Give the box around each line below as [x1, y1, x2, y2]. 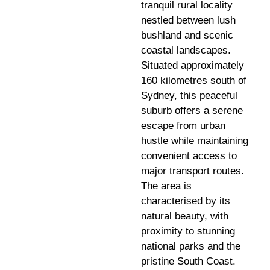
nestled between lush [141, 14, 236, 26]
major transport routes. [141, 165, 244, 177]
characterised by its [141, 195, 230, 207]
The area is [141, 180, 192, 192]
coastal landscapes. [141, 44, 231, 56]
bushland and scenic [141, 29, 233, 41]
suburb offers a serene [141, 104, 243, 116]
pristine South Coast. [141, 255, 236, 267]
